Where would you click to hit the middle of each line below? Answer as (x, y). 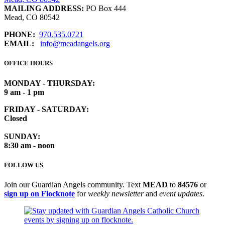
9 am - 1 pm (24, 92)
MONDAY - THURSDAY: (49, 83)
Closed (16, 118)
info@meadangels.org (75, 44)
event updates (181, 193)
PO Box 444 (105, 9)
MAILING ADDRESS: (44, 9)
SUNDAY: (22, 136)
